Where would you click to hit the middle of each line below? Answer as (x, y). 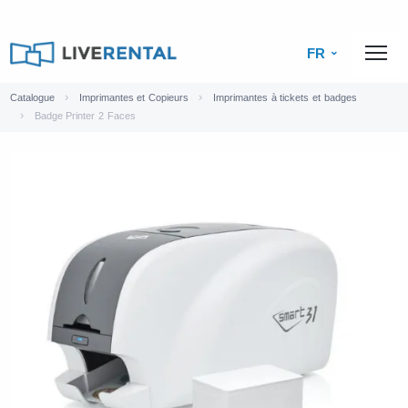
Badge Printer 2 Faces (85, 115)
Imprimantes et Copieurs (133, 97)
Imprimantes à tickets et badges (285, 97)
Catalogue (32, 97)
